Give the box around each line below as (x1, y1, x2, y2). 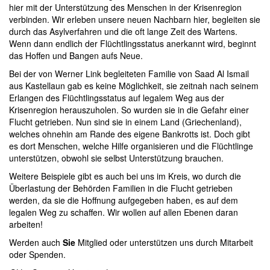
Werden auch (9, 236, 63, 249)
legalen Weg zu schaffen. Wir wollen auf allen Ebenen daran (9, 206, 238, 219)
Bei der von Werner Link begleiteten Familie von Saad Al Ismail (9, 67, 249, 80)
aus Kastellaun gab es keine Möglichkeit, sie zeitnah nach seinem (9, 80, 259, 92)
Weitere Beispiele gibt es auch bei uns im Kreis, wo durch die (9, 170, 241, 183)
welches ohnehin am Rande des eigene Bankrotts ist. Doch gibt (9, 128, 250, 140)
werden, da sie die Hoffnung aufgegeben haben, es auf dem (9, 194, 238, 207)
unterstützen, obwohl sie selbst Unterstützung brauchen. (9, 152, 224, 165)
